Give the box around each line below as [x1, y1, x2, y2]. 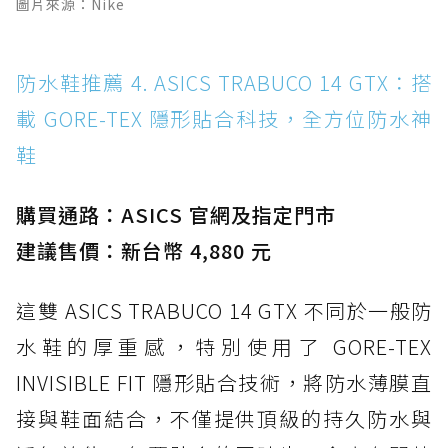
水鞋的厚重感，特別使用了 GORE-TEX [16, 332, 432, 362]
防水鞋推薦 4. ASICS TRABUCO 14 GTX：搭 [16, 68, 432, 98]
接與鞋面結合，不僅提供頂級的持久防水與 [16, 404, 432, 434]
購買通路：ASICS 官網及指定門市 [16, 200, 336, 230]
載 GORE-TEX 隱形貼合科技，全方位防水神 [16, 104, 432, 134]
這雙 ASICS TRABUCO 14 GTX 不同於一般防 [16, 296, 432, 326]
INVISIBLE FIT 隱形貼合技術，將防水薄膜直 [16, 368, 432, 398]
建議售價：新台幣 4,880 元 [16, 236, 272, 266]
